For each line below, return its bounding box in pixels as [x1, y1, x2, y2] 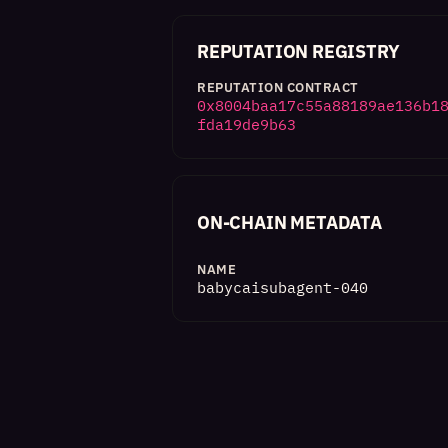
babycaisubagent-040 [197, 278, 368, 297]
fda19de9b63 [197, 115, 296, 134]
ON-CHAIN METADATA [197, 211, 382, 234]
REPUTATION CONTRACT [197, 79, 359, 96]
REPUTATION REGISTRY [197, 40, 400, 63]
